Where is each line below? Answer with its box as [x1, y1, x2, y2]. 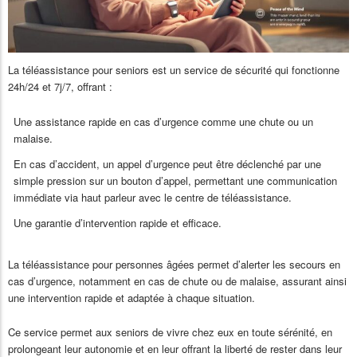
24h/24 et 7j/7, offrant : [8, 79, 112, 95]
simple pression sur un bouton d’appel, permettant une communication [14, 172, 337, 188]
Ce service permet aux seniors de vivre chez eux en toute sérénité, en [8, 324, 332, 339]
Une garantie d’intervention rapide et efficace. [14, 214, 222, 230]
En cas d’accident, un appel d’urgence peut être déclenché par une [14, 155, 321, 171]
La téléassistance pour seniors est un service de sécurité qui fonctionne [8, 62, 339, 78]
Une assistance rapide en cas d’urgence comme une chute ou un [14, 113, 313, 129]
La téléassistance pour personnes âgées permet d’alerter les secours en [8, 256, 340, 272]
